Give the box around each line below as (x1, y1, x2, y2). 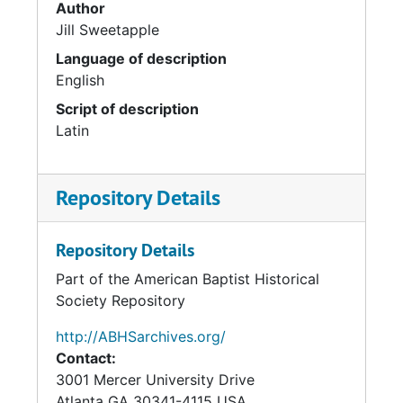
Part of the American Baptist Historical (56, 270, 319, 288)
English (56, 71, 104, 89)
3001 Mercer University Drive (56, 371, 255, 389)
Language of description (56, 49, 227, 67)
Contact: (56, 349, 116, 367)
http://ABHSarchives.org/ (56, 327, 226, 345)
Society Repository (56, 291, 185, 309)
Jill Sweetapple (56, 21, 159, 39)
